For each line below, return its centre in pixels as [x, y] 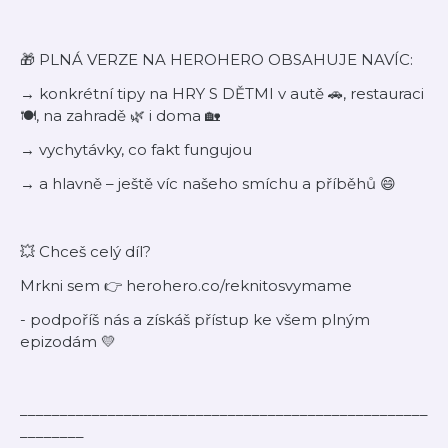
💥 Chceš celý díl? [85, 251]
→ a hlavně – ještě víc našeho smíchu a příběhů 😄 [208, 183]
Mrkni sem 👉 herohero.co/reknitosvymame [186, 285]
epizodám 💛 [68, 341]
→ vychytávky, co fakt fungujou [136, 149]
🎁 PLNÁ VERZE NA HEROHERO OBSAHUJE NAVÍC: [216, 59]
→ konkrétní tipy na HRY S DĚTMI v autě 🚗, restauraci [222, 93]
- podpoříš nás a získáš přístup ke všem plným [195, 319]
